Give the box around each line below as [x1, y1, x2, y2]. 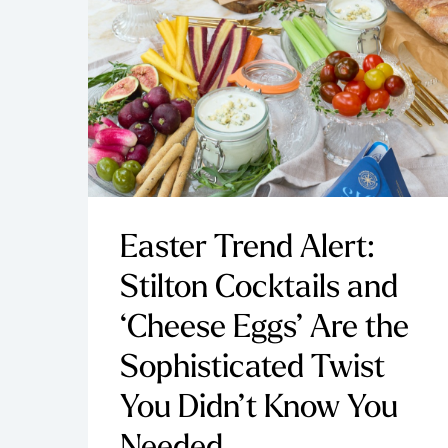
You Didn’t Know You [120, 393, 398, 426]
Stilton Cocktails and [120, 273, 398, 306]
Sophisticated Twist [120, 353, 385, 386]
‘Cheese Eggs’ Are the [120, 313, 409, 346]
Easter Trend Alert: [120, 233, 375, 266]
